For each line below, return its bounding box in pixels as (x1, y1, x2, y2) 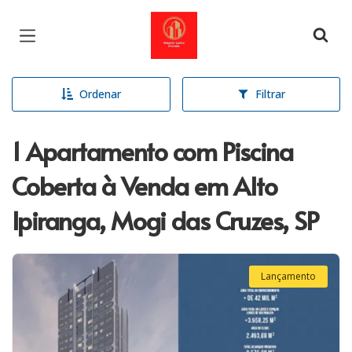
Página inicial (150, 13, 247, 34)
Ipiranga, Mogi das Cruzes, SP (12, 203, 318, 237)
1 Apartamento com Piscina (12, 134, 293, 168)
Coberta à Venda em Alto (12, 168, 277, 203)
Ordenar (79, 86, 121, 101)
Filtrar (255, 86, 285, 101)
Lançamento (261, 269, 316, 283)
